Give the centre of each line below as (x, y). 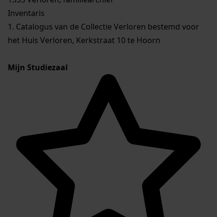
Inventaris (26, 13)
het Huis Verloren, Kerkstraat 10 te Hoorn (84, 40)
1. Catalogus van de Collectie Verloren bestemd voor (103, 27)
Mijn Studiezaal (38, 68)
